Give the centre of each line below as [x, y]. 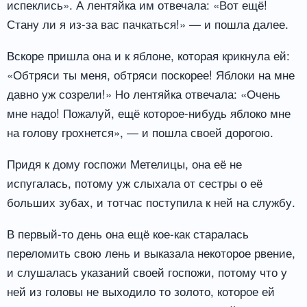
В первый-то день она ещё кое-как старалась [128, 233]
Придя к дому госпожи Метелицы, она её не [124, 164]
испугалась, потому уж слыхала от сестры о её [135, 183]
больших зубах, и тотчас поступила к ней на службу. [151, 202]
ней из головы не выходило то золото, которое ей [141, 291]
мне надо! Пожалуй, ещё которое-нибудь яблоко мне [149, 113]
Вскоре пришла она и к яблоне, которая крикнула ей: [148, 56]
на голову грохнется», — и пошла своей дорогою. [140, 132]
